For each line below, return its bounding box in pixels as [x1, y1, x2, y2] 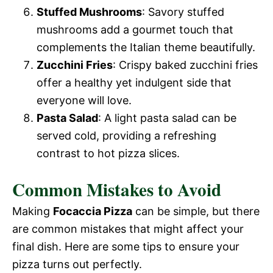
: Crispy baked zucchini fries [113, 58, 258, 71]
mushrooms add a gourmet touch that [37, 23, 233, 36]
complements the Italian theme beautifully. [37, 40, 255, 54]
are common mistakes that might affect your [12, 222, 244, 235]
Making [12, 204, 53, 218]
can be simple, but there [132, 204, 260, 218]
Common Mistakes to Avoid [12, 176, 221, 202]
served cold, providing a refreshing [37, 129, 216, 142]
